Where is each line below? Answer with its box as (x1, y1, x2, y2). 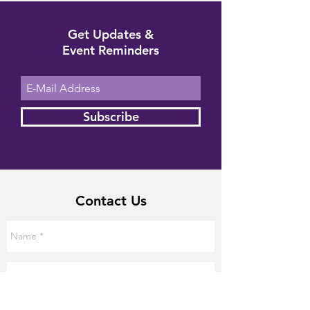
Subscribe (82, 109, 139, 125)
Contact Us (75, 192, 147, 209)
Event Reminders (62, 42, 159, 58)
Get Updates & (68, 26, 154, 42)
